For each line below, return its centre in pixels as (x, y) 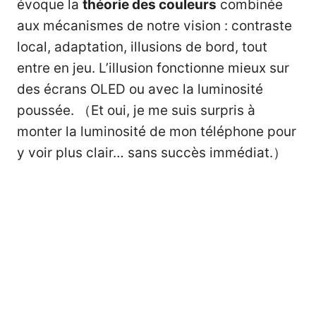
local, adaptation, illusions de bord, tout (142, 47)
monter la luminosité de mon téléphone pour (157, 131)
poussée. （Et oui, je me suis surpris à (136, 110)
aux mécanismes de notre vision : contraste (154, 25)
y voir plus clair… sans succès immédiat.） (152, 152)
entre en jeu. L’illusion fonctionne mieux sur (153, 68)
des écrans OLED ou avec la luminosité (140, 89)
